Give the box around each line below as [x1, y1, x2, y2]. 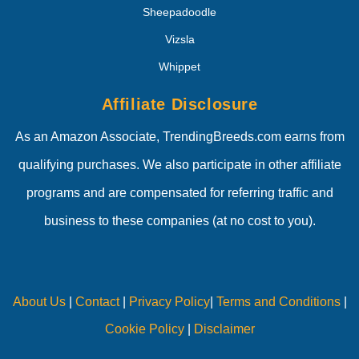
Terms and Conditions [216, 294, 341, 309]
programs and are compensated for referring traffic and [26, 185, 333, 200]
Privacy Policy [128, 294, 210, 309]
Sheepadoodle [143, 5, 216, 18]
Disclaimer [193, 321, 255, 336]
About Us [12, 294, 66, 309]
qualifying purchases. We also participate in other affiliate [18, 157, 341, 171]
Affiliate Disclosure [101, 95, 258, 113]
